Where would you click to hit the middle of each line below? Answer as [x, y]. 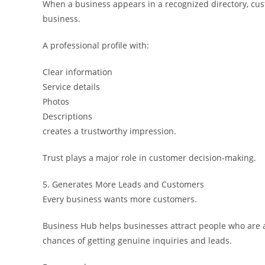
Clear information [77, 72]
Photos [56, 101]
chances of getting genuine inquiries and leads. [137, 240]
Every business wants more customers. [120, 199]
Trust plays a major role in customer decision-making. [149, 157]
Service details [71, 86]
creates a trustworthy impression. [109, 131]
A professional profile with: [96, 45]
